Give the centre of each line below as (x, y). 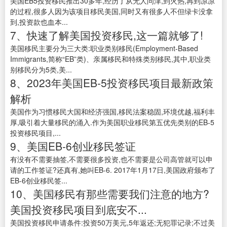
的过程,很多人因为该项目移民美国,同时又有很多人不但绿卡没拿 (111, 11)
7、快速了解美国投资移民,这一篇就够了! (107, 35)
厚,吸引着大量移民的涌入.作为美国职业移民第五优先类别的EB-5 (112, 122)
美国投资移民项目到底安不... (79, 210)
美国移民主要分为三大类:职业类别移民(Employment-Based (104, 48)
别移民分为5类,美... (41, 70)
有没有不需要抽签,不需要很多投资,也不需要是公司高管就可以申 (111, 159)
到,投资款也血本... (39, 22)
